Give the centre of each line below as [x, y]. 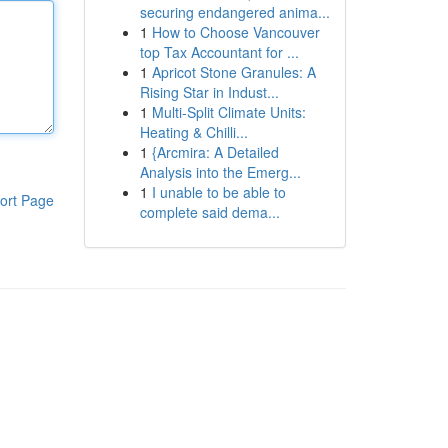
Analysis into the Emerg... [220, 172]
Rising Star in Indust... [209, 92]
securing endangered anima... [234, 12]
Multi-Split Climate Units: [228, 112]
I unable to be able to [218, 192]
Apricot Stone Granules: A [233, 72]
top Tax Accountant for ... [219, 52]
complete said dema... [209, 212]
